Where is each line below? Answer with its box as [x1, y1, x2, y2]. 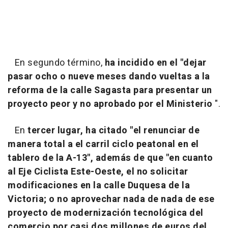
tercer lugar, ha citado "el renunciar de [27, 124, 199, 138]
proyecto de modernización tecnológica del [8, 206, 204, 220]
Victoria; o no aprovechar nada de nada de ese [8, 192, 215, 207]
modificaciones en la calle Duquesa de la [8, 179, 190, 193]
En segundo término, [8, 56, 105, 70]
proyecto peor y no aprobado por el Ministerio [8, 97, 213, 111]
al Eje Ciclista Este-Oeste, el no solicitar [8, 165, 188, 179]
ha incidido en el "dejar [104, 56, 207, 70]
